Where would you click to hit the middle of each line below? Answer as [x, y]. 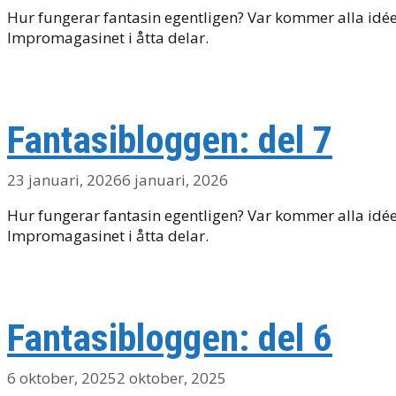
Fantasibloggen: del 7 [170, 140]
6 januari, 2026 [175, 179]
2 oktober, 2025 [171, 377]
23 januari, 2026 [65, 179]
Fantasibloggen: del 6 [170, 338]
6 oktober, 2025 [62, 377]
